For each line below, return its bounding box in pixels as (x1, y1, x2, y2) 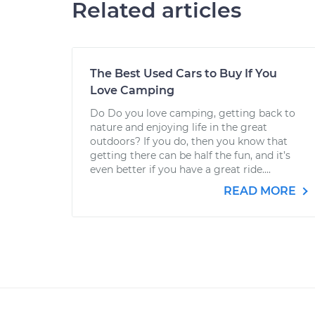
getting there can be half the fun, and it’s (90, 149, 290, 162)
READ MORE (224, 184, 299, 198)
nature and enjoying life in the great (90, 121, 267, 134)
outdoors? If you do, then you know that (90, 135, 288, 148)
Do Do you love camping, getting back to (90, 107, 295, 120)
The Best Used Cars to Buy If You (90, 67, 277, 80)
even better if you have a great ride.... (90, 163, 271, 176)
